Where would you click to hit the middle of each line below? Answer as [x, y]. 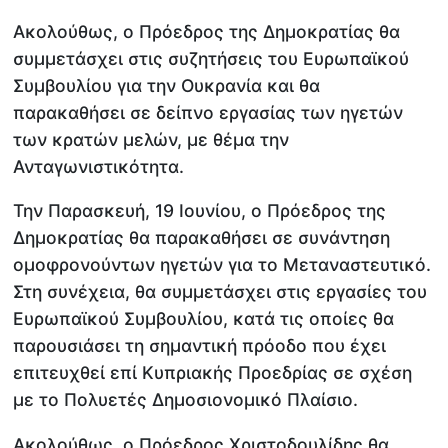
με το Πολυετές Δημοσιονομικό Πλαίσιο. [186, 400]
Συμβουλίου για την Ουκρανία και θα [167, 85]
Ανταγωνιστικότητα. [99, 166]
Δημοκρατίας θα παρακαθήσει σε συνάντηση [202, 238]
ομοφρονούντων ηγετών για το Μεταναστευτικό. [222, 265]
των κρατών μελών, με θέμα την [151, 139]
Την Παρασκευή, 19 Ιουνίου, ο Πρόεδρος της [200, 211]
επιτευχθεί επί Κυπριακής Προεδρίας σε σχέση [213, 373]
